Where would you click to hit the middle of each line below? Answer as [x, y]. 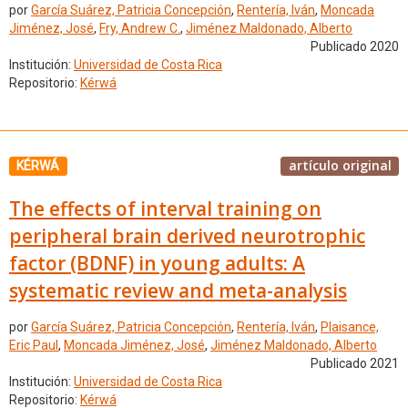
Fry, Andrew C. [140, 29]
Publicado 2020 [355, 47]
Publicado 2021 [355, 364]
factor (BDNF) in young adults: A [157, 263]
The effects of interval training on [165, 208]
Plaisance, [350, 327]
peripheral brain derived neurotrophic [187, 235]
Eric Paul [34, 346]
